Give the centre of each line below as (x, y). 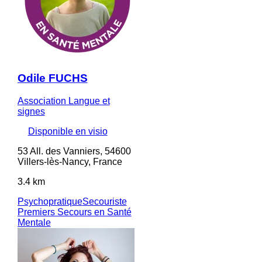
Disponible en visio (68, 131)
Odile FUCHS (52, 78)
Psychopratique (50, 201)
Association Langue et (63, 101)
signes (31, 111)
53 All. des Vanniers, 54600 (74, 151)
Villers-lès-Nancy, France (70, 161)
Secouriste (104, 201)
